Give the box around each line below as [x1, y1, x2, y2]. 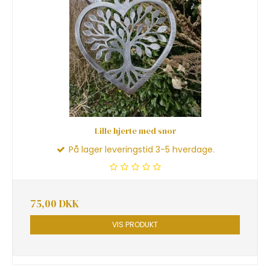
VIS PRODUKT [112, 219, 158, 230]
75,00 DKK [30, 196, 79, 211]
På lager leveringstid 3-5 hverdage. [66, 143, 215, 155]
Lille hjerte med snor [94, 124, 176, 137]
